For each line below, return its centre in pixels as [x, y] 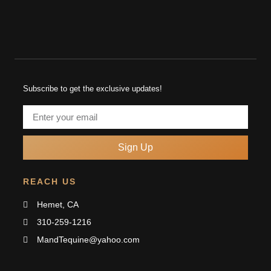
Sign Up [135, 148]
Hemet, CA [57, 205]
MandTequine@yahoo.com [88, 240]
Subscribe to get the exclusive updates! [93, 89]
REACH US [50, 182]
